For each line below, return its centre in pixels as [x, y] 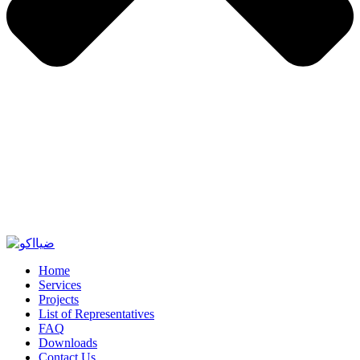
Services [60, 285]
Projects [59, 300]
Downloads [68, 343]
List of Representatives [96, 314]
